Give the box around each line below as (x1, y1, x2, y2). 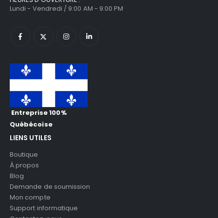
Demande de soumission (10, 182, 91, 191)
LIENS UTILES (10, 133, 52, 143)
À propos (10, 160, 39, 170)
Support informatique (10, 203, 78, 213)
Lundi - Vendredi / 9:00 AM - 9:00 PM (10, 4, 124, 14)
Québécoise (10, 119, 53, 129)
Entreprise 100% (11, 108, 67, 117)
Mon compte (10, 192, 51, 202)
